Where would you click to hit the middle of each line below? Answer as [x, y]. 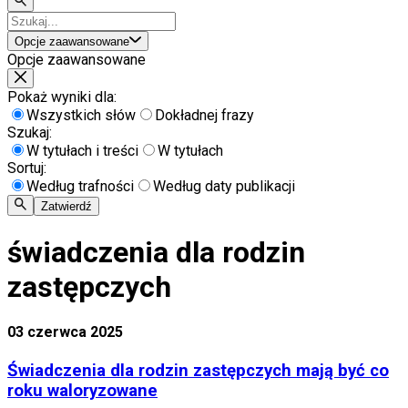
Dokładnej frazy [204, 116]
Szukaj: [30, 133]
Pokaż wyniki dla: [62, 97]
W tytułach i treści [82, 151]
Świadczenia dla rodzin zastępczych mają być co [198, 370]
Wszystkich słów [81, 116]
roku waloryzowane [82, 390]
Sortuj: [27, 168]
